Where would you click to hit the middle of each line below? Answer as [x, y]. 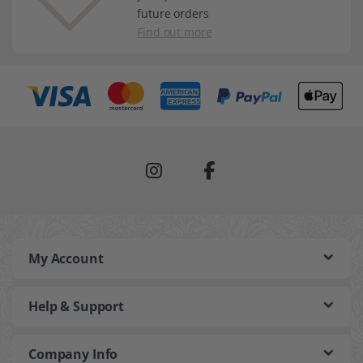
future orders [173, 13]
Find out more [175, 32]
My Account [66, 258]
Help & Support [77, 306]
